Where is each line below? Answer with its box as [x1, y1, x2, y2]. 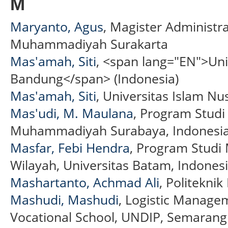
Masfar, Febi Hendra [10, 138, 130, 156]
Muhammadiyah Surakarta [10, 35, 168, 52]
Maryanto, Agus [10, 17, 103, 35]
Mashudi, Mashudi [10, 190, 119, 208]
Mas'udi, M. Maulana [10, 104, 133, 122]
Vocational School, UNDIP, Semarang [10, 208, 227, 225]
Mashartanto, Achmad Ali [10, 173, 159, 191]
